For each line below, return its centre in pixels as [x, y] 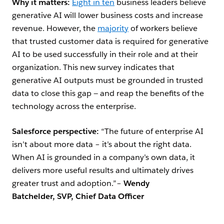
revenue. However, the [55, 28]
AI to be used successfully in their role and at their [105, 54]
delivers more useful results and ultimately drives [103, 170]
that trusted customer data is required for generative [110, 41]
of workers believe [163, 28]
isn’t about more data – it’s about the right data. [102, 144]
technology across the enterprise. [74, 106]
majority [113, 28]
